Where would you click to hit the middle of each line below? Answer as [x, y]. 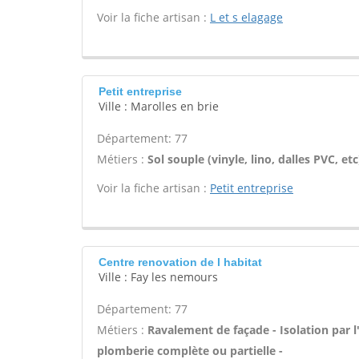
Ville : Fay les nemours [158, 277]
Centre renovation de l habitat [180, 262]
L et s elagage [246, 17]
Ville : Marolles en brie [159, 106]
